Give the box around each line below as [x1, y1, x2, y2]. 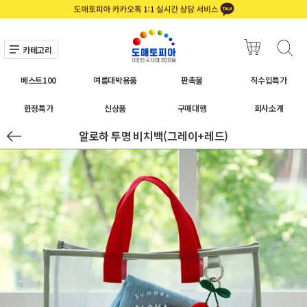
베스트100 [20, 73, 57, 86]
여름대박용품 [93, 73, 138, 86]
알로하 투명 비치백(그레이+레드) [78, 127, 229, 144]
